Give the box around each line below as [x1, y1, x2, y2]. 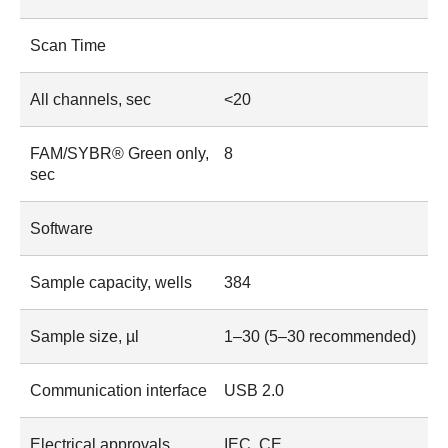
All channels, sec [30, 91, 151, 109]
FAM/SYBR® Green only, [30, 145, 209, 163]
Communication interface [30, 382, 207, 400]
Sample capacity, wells [30, 274, 192, 292]
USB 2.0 [224, 382, 284, 400]
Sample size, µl [30, 328, 139, 346]
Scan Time [30, 37, 106, 55]
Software [30, 220, 93, 238]
